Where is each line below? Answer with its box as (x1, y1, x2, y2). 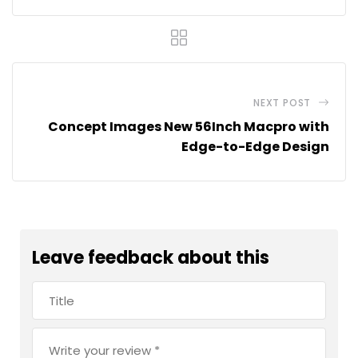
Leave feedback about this (32, 245, 269, 271)
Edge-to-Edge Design (181, 137, 329, 157)
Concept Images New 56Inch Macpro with (48, 117, 329, 137)
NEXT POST (253, 96, 312, 110)
